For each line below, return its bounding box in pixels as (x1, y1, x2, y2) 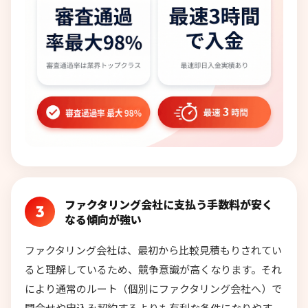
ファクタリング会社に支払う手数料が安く (65, 196, 273, 213)
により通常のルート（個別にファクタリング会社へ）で (25, 281, 282, 296)
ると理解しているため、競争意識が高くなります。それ (25, 262, 282, 277)
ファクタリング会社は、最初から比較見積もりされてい (25, 243, 282, 258)
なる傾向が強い (65, 211, 142, 228)
